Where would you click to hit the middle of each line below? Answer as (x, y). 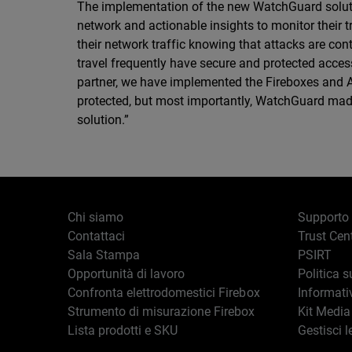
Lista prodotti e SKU (123, 330)
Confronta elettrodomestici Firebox (164, 293)
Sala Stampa (104, 255)
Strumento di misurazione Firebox (161, 312)
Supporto (323, 217)
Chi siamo (96, 217)
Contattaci (97, 236)
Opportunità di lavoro (126, 274)
